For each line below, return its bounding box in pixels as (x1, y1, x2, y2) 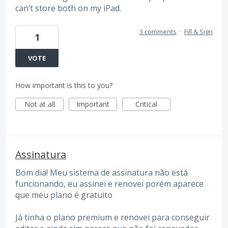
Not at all (24, 99, 55, 109)
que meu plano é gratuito (15, 189, 112, 201)
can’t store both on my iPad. (15, 3, 121, 14)
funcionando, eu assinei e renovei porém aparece (15, 178, 204, 189)
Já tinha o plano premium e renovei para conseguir (15, 212, 210, 223)
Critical (135, 99, 157, 109)
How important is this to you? (15, 80, 112, 90)
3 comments (139, 26, 177, 36)
